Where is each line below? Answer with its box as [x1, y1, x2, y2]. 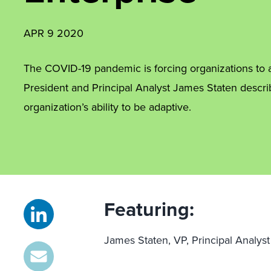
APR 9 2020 [24, 25, 83, 41]
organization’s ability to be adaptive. [24, 99, 191, 114]
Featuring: [104, 195, 195, 223]
